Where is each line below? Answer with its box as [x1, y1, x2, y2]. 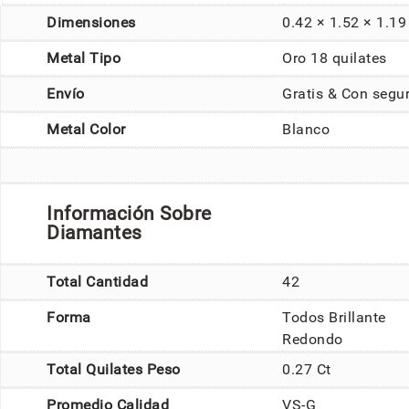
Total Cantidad [47, 273, 148, 290]
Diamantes [47, 222, 142, 244]
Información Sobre [47, 203, 212, 225]
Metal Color [47, 121, 126, 138]
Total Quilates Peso [47, 361, 181, 378]
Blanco [282, 121, 330, 138]
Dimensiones [47, 14, 136, 31]
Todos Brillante [282, 309, 386, 326]
